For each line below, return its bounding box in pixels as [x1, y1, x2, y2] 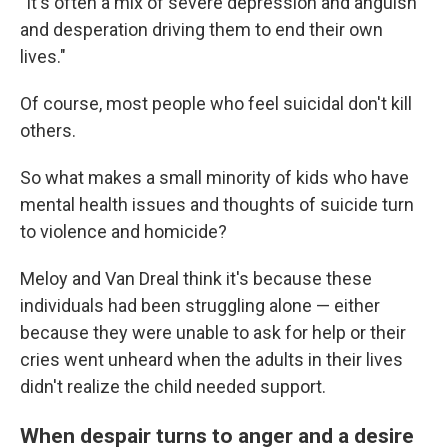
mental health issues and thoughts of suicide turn [20, 193, 414, 215]
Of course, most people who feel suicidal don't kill [20, 92, 412, 114]
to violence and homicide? [20, 220, 227, 242]
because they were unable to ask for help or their [20, 321, 406, 343]
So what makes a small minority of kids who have [20, 166, 409, 188]
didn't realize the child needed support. [20, 375, 326, 397]
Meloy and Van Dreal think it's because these [20, 267, 372, 289]
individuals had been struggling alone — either [20, 294, 380, 316]
